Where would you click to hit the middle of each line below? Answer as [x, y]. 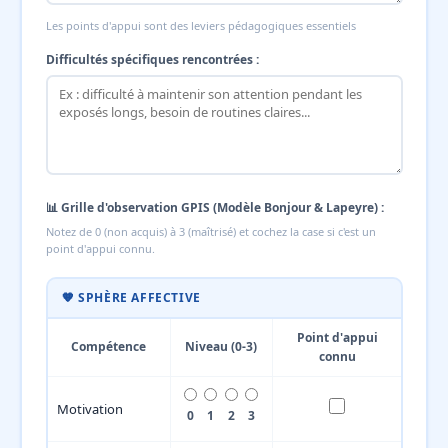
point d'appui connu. [100, 248]
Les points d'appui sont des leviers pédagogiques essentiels [200, 25]
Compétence [108, 346]
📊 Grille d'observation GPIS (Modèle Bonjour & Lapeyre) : [214, 207]
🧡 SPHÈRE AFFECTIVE [131, 297]
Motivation [89, 409]
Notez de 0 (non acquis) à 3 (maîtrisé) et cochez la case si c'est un [210, 231]
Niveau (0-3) [221, 346]
